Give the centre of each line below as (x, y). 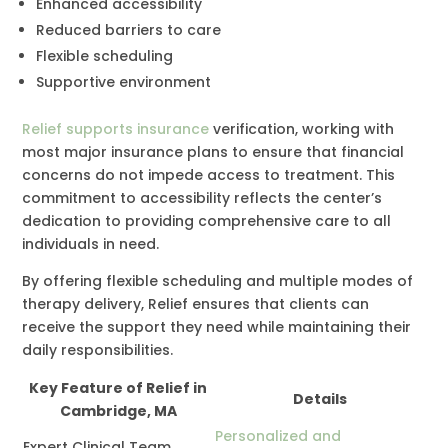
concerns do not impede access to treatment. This (209, 174)
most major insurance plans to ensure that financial (213, 151)
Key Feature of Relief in (118, 387)
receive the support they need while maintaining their (217, 326)
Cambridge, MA (118, 410)
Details (319, 398)
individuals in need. (91, 243)
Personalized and (278, 435)
